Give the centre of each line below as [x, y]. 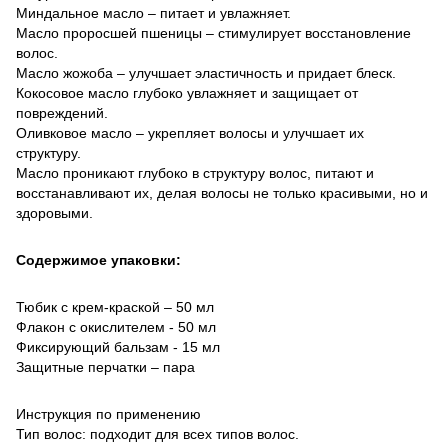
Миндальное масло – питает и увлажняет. [153, 12]
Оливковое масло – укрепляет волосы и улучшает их [190, 132]
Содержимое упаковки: [98, 259]
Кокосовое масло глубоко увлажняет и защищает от [187, 92]
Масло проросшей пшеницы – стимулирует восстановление [213, 32]
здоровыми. [54, 212]
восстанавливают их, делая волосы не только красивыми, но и [222, 192]
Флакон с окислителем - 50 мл [116, 326]
